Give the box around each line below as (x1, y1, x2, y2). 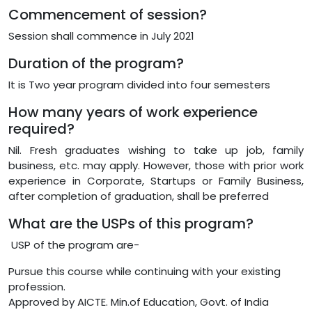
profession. (8, 279, 65, 294)
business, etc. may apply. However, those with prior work (8, 157, 304, 173)
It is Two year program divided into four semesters (8, 77, 270, 92)
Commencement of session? (8, 4, 207, 24)
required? (8, 118, 75, 139)
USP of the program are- (8, 237, 148, 252)
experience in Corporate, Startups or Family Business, (8, 173, 304, 188)
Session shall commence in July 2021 (8, 28, 194, 43)
